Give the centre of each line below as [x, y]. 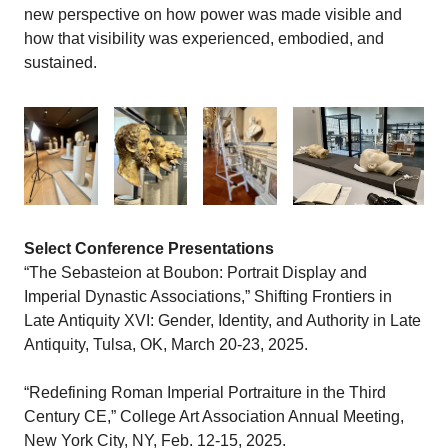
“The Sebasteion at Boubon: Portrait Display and [195, 273]
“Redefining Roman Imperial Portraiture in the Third [205, 393]
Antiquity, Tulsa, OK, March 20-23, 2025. [166, 345]
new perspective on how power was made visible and [213, 14]
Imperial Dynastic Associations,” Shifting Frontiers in [208, 297]
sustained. [60, 62]
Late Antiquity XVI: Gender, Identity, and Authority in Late [222, 321]
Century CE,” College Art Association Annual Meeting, [214, 417]
